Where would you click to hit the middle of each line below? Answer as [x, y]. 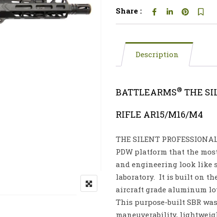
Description [157, 54]
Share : [129, 11]
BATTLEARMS [146, 92]
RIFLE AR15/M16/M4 [159, 114]
